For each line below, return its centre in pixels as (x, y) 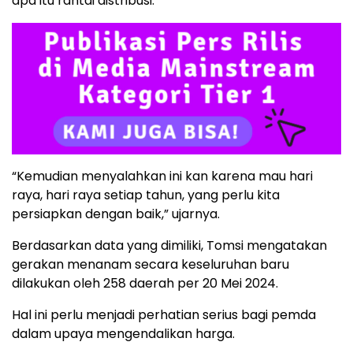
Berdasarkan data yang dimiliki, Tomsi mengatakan (169, 246)
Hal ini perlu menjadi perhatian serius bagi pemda (164, 315)
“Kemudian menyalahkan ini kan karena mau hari (162, 176)
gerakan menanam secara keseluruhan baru (150, 265)
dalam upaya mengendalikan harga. (123, 334)
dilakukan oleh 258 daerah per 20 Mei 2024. (145, 284)
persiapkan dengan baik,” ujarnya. (116, 214)
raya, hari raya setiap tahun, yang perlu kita (146, 195)
